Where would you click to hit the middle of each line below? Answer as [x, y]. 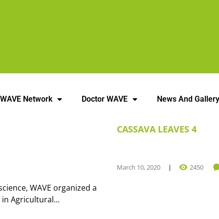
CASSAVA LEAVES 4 [157, 129]
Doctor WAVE [105, 99]
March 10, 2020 [139, 167]
